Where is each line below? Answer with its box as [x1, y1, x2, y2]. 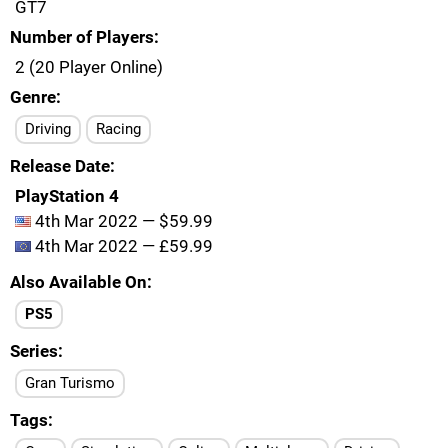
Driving [25, 120, 71, 138]
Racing [96, 120, 141, 138]
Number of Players [10, 27, 154, 47]
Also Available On [10, 272, 147, 292]
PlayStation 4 [15, 186, 119, 206]
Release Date [10, 156, 110, 176]
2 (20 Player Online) [15, 57, 163, 77]
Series [10, 341, 58, 361]
